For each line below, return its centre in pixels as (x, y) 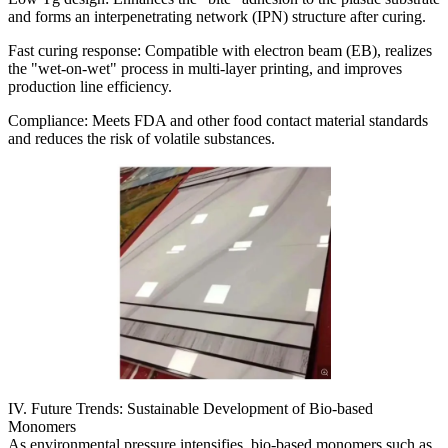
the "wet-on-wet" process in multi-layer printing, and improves (205, 68)
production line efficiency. (90, 86)
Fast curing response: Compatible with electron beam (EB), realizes (220, 50)
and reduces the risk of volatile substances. (141, 138)
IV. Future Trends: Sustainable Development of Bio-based (190, 408)
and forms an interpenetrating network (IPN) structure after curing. (217, 16)
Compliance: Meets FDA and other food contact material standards (218, 120)
